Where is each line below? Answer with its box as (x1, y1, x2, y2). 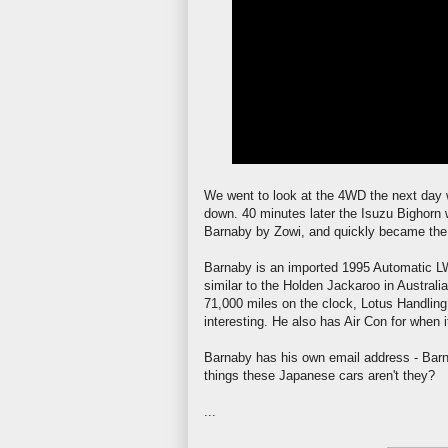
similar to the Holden (204, 277, 327, 293)
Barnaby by (204, 223, 274, 239)
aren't (368, 367, 399, 383)
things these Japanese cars (204, 367, 368, 383)
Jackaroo (327, 277, 380, 293)
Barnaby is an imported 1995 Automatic (204, 259, 436, 275)
